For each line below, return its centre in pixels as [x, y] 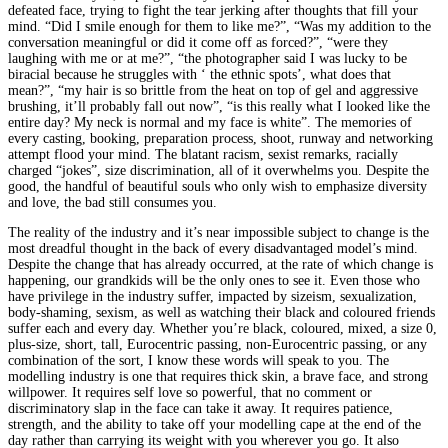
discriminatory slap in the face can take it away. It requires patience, [200, 408]
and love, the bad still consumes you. [112, 202]
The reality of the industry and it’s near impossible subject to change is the [218, 232]
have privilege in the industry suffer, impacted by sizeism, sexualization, [212, 296]
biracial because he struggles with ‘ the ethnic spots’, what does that [199, 74]
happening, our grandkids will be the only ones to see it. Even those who [214, 280]
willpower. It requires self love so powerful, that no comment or [190, 392]
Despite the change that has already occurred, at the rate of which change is [220, 264]
